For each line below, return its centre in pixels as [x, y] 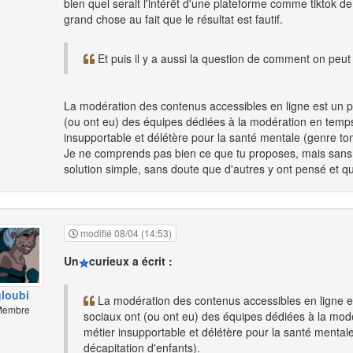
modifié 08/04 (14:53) [125, 233]
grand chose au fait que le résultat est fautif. [173, 19]
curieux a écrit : [131, 261]
